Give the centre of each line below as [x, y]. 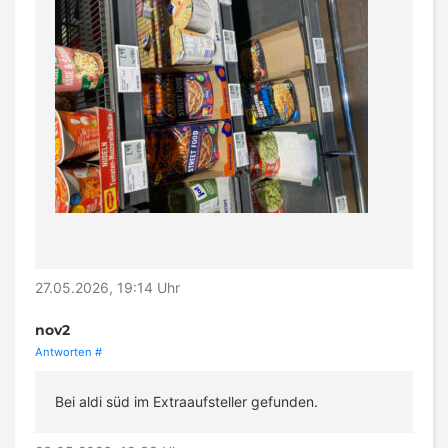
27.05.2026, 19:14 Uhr [107, 288]
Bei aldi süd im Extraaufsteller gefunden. [186, 402]
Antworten [63, 352]
